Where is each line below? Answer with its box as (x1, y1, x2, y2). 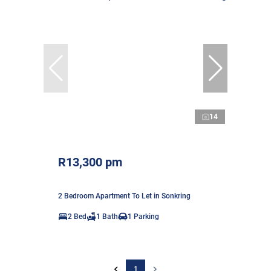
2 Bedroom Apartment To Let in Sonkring (58, 191, 191, 200)
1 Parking (128, 212, 159, 221)
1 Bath (96, 212, 118, 221)
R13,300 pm (58, 154, 122, 169)
